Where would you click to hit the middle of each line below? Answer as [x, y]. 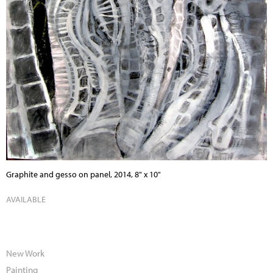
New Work [25, 253]
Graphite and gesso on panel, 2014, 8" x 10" [83, 174]
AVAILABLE [26, 199]
